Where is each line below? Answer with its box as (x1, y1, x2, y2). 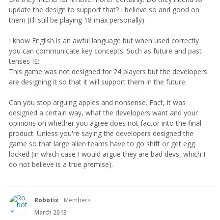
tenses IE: (9, 56, 39, 66)
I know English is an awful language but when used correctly (9, 35, 199, 45)
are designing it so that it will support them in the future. (9, 77, 187, 86)
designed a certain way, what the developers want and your (9, 108, 198, 117)
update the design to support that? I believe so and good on (9, 4, 199, 14)
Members (64, 195, 90, 204)
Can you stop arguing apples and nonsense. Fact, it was (9, 97, 186, 107)
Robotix (34, 195, 58, 204)
